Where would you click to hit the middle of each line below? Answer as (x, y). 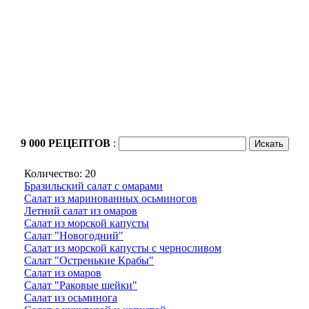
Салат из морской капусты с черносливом (123, 248)
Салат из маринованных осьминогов (111, 198)
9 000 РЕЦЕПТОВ (67, 143)
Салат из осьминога (71, 298)
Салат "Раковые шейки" (81, 285)
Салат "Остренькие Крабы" (89, 260)
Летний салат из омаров (81, 211)
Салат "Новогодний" (74, 236)
